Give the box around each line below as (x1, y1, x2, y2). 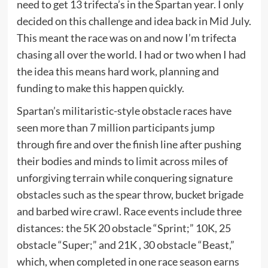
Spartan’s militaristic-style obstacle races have (16, 104, 232, 118)
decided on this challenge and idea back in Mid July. (16, 14, 251, 28)
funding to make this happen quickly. (16, 81, 184, 95)
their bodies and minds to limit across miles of (16, 154, 228, 168)
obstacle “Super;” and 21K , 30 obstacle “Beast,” (16, 238, 234, 252)
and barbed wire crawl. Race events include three (16, 205, 242, 218)
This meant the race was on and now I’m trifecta (16, 31, 236, 45)
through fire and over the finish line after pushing (16, 138, 241, 151)
